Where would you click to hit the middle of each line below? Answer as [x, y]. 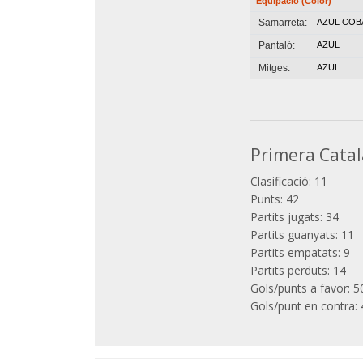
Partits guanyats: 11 [303, 234]
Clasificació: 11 [289, 181]
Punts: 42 [275, 199]
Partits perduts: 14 [299, 270]
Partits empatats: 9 [301, 252]
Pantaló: [275, 45]
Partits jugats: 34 [295, 216]
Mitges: [272, 68]
